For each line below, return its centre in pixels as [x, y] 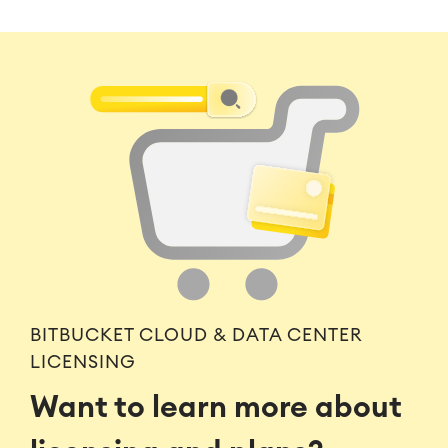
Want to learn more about [216, 407]
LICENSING [83, 361]
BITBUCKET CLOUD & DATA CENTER [196, 334]
